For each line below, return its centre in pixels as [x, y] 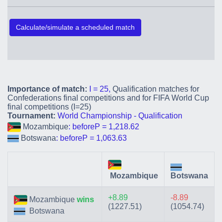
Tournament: [31, 116]
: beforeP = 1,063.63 [91, 138]
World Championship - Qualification [120, 116]
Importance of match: [47, 89]
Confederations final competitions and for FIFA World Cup [108, 98]
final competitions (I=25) [49, 107]
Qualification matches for [156, 89]
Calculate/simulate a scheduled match [75, 27]
